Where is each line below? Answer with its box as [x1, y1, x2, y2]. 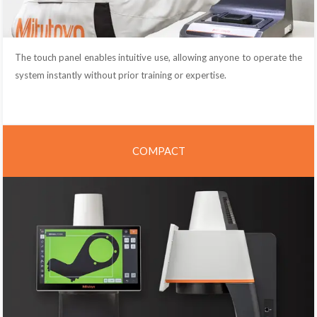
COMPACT [132, 144, 185, 157]
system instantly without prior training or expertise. [14, 69, 226, 81]
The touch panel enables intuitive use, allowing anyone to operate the [14, 52, 303, 64]
